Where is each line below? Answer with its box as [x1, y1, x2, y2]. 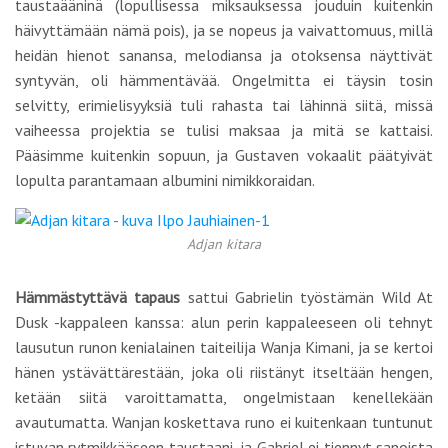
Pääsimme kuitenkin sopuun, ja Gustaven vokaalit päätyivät [15, 145, 433, 165]
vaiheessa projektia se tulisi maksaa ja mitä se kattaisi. [15, 120, 433, 140]
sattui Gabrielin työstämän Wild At [180, 287, 434, 307]
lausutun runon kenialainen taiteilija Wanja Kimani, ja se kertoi [15, 337, 433, 357]
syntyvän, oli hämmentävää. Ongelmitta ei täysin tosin [15, 70, 433, 90]
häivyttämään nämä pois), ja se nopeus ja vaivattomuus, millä [15, 20, 433, 40]
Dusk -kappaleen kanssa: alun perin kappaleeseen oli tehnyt [15, 312, 433, 332]
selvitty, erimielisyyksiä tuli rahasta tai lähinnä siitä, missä [15, 95, 433, 115]
